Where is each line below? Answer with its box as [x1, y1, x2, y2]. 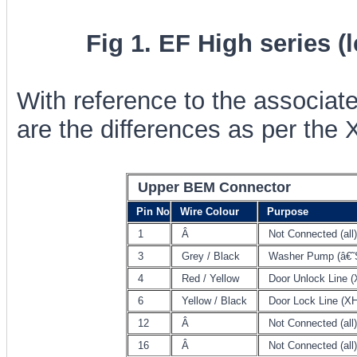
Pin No [135, 206, 170, 218]
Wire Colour [179, 206, 239, 218]
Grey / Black [181, 250, 240, 262]
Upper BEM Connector [137, 179, 291, 195]
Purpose [266, 206, 308, 218]
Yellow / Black [181, 295, 247, 307]
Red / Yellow [181, 273, 239, 284]
